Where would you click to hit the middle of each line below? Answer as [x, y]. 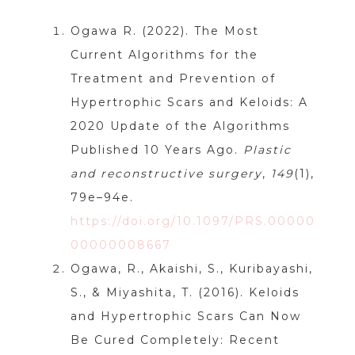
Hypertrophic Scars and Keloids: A [189, 103]
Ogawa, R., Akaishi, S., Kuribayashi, [191, 269]
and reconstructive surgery [166, 174]
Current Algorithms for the [164, 55]
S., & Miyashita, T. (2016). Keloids [185, 293]
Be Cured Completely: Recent [175, 340]
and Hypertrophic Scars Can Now [185, 317]
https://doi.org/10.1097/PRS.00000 [193, 221]
